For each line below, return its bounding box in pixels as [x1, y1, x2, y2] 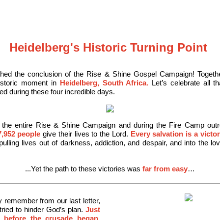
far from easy [142, 165, 188, 173]
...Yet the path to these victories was [25, 165, 142, 173]
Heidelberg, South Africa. [59, 79, 149, 87]
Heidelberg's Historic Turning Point [9, 41, 211, 54]
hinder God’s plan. [24, 205, 85, 214]
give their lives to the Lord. [43, 130, 131, 138]
